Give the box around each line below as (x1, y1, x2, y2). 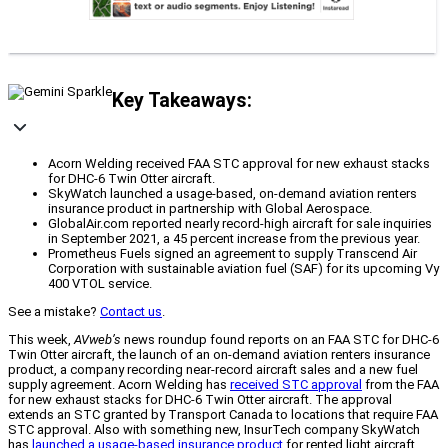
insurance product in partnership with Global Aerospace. (48, 201, 372, 217)
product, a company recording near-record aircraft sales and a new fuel (8, 362, 418, 378)
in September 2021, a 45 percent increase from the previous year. (48, 231, 420, 247)
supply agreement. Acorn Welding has (8, 377, 230, 393)
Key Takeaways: (112, 88, 252, 112)
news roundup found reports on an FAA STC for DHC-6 (121, 332, 439, 348)
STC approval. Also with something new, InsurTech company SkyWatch (8, 422, 420, 438)
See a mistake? (8, 304, 100, 320)
